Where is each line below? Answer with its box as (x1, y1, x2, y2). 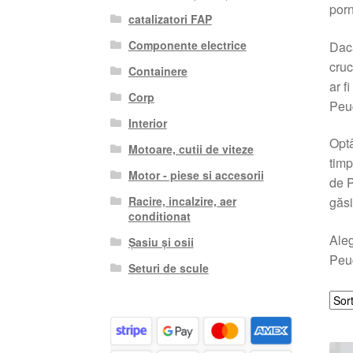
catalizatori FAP (128, 10, 212, 27)
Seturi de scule (128, 259, 209, 276)
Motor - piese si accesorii (128, 166, 264, 183)
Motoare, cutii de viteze (128, 140, 254, 157)
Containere (128, 62, 188, 79)
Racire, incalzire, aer (128, 192, 236, 209)
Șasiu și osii (128, 233, 194, 250)
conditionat (128, 207, 191, 224)
